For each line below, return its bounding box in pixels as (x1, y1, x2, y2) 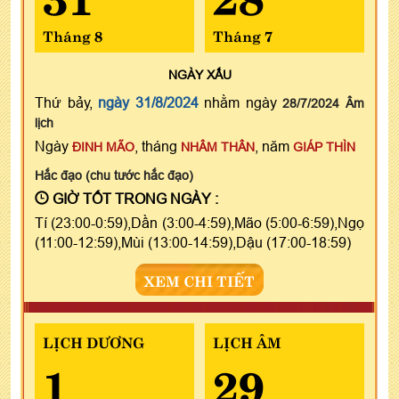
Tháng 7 (212, 23, 273, 45)
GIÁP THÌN (293, 139, 355, 154)
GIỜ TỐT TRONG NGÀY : (49, 190, 218, 207)
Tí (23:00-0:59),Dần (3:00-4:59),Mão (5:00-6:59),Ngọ (35, 214, 364, 231)
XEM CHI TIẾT (144, 268, 255, 290)
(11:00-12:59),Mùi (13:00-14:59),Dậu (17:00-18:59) (35, 233, 351, 250)
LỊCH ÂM (212, 330, 281, 352)
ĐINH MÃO (72, 139, 134, 154)
